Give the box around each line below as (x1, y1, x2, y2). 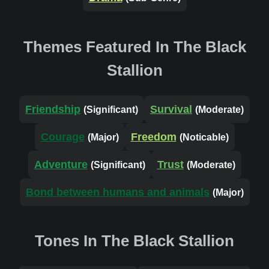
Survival (150, 103, 192, 115)
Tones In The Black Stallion (35, 232, 234, 250)
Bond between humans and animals (25, 186, 210, 198)
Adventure (34, 158, 88, 171)
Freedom (130, 130, 177, 143)
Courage (40, 130, 85, 143)
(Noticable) (179, 131, 229, 142)
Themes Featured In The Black (23, 37, 246, 56)
